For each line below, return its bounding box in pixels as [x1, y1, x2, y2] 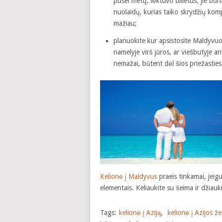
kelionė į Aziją [119, 208, 161, 217]
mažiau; [113, 19, 137, 27]
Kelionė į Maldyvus [100, 172, 157, 180]
